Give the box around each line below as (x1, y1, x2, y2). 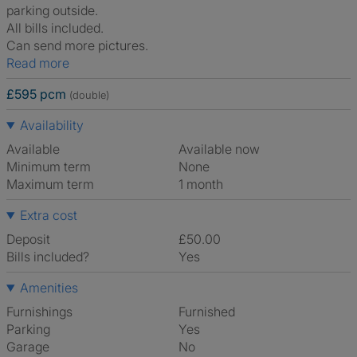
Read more (14, 55, 69, 71)
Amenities (19, 280, 78, 296)
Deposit (6, 231, 50, 247)
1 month (183, 176, 223, 192)
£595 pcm (6, 86, 66, 102)
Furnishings (6, 304, 73, 320)
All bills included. (6, 20, 104, 36)
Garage (6, 339, 49, 355)
